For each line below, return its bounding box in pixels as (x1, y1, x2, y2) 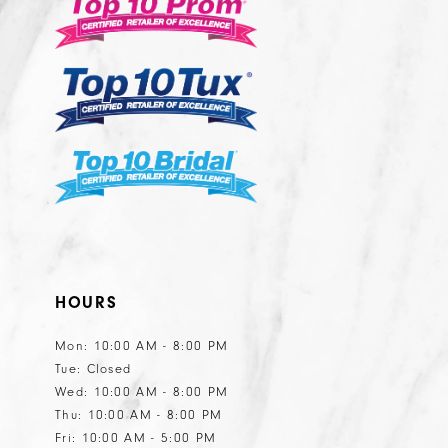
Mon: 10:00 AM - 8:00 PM (54, 338, 229, 353)
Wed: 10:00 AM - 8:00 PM (54, 384, 229, 399)
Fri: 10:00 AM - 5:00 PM (54, 430, 217, 445)
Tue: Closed (54, 361, 132, 376)
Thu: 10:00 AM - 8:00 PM (54, 407, 223, 422)
